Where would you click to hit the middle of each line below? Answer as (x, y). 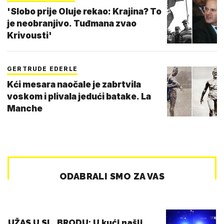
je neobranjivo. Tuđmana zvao (72, 23)
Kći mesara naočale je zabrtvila (74, 84)
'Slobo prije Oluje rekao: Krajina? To (84, 11)
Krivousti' (29, 35)
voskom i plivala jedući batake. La (79, 96)
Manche (25, 108)
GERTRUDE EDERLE (42, 68)
